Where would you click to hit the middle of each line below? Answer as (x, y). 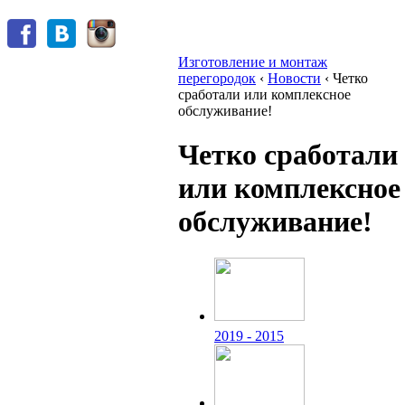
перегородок (217, 78)
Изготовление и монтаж (253, 61)
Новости (294, 78)
